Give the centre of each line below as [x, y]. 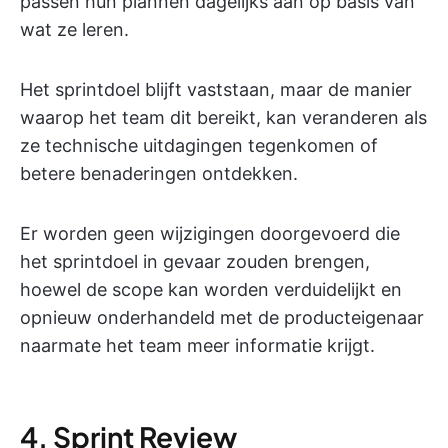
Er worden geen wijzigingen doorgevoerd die [210, 234]
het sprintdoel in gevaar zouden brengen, [195, 262]
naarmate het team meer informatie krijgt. [197, 346]
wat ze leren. [74, 30]
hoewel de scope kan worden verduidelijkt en [211, 290]
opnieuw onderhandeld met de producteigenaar [222, 318]
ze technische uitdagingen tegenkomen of [199, 146]
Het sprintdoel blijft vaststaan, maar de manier [216, 90]
